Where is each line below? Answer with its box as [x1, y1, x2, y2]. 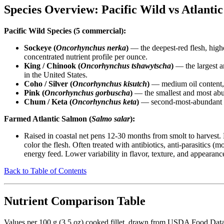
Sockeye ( [24, 43, 56, 52]
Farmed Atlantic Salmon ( [4, 114, 91, 123]
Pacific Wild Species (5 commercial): [4, 26, 126, 35]
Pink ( [24, 88, 44, 97]
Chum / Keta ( [24, 97, 72, 106]
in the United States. [24, 70, 87, 79]
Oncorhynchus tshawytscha [80, 61, 171, 70]
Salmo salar [91, 114, 130, 123]
